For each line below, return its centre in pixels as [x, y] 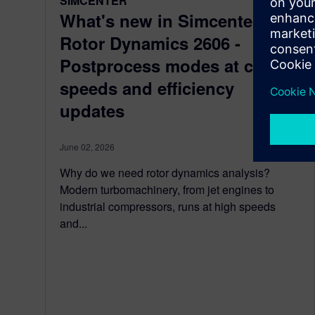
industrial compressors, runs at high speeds [168, 207]
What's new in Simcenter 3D [172, 21]
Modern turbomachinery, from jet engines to [167, 190]
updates [92, 111]
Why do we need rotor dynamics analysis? [165, 173]
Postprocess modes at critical [179, 66]
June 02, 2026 [87, 147]
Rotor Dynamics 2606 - [150, 43]
